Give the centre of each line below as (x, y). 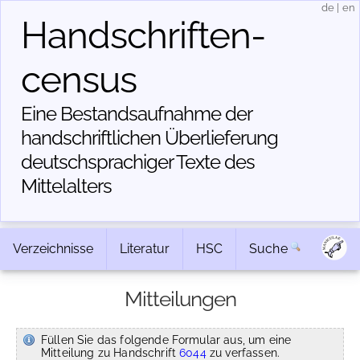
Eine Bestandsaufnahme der (136, 114)
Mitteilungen (180, 299)
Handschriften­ (143, 35)
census (79, 80)
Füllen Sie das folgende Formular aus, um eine (166, 340)
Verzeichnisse (53, 249)
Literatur (145, 249)
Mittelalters (66, 186)
